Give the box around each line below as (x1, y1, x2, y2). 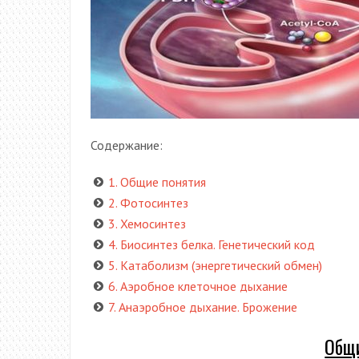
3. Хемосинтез (108, 215, 186, 232)
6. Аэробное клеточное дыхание (108, 277, 288, 294)
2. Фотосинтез (108, 194, 188, 211)
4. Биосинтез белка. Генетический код (108, 236, 315, 252)
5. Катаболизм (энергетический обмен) (108, 256, 322, 273)
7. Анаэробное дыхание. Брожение (108, 298, 297, 315)
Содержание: (91, 136, 163, 153)
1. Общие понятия (108, 173, 206, 190)
